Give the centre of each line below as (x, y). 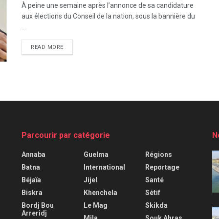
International (104, 167)
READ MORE (47, 47)
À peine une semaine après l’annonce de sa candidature (108, 5)
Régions (159, 155)
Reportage (163, 167)
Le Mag (95, 206)
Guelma (96, 155)
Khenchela (100, 193)
